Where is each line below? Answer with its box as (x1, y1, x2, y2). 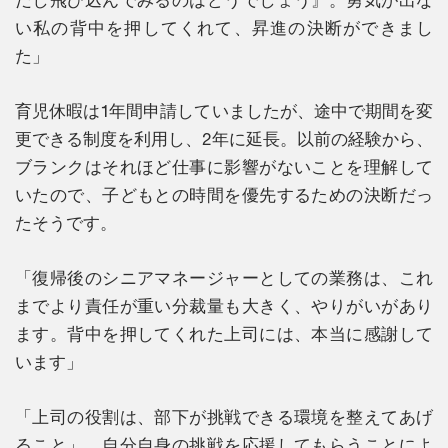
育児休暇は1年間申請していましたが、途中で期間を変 (15, 100, 433, 121)
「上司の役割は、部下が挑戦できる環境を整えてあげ (15, 406, 433, 427)
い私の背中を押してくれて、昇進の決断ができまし (15, 17, 433, 38)
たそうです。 (15, 212, 117, 233)
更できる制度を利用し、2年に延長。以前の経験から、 (15, 128, 433, 149)
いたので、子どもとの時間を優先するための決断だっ (15, 184, 433, 205)
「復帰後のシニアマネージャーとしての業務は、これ (15, 267, 433, 288)
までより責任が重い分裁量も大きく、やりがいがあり (15, 295, 433, 316)
